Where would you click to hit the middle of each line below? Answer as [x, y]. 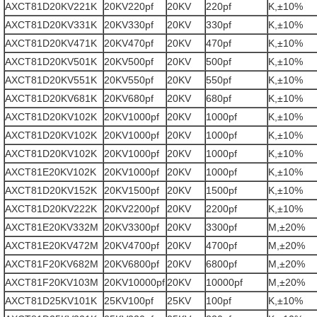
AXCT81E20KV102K [51, 172]
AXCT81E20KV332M [52, 227]
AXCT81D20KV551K [51, 80]
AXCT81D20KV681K [51, 98]
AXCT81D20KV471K [51, 43]
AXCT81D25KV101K [51, 301]
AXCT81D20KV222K [51, 209]
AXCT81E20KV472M [52, 246]
